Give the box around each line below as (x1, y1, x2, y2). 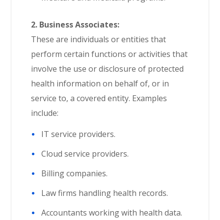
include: (31, 108, 59, 118)
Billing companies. (41, 168, 108, 179)
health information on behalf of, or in (31, 78, 169, 89)
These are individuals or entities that (31, 34, 166, 45)
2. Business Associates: (31, 19, 120, 30)
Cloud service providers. (41, 148, 129, 159)
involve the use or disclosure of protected (31, 63, 184, 74)
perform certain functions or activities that (31, 49, 188, 59)
